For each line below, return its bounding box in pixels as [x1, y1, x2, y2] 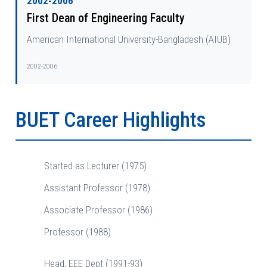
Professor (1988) [44, 226, 111, 238]
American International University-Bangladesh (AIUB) [27, 33, 231, 46]
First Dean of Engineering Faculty [27, 11, 185, 26]
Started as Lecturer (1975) [44, 160, 147, 172]
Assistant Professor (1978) [44, 182, 150, 194]
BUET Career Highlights [15, 108, 206, 133]
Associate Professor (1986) [44, 204, 153, 216]
